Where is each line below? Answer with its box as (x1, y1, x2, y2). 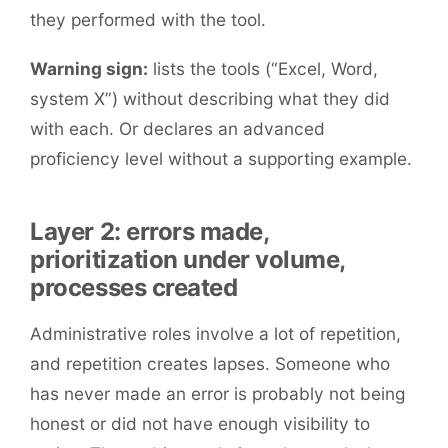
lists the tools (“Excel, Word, (148, 57, 379, 79)
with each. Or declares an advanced (30, 117, 326, 139)
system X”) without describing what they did (30, 87, 391, 109)
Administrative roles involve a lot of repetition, (30, 322, 402, 344)
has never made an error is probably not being (30, 382, 406, 404)
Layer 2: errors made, (30, 216, 269, 246)
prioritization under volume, (30, 244, 345, 274)
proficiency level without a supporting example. (30, 147, 413, 169)
